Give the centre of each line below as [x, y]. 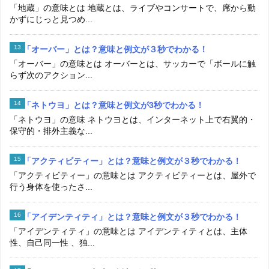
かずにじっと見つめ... [51, 20]
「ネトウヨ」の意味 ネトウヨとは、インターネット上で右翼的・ [133, 120]
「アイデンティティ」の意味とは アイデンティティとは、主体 [128, 231]
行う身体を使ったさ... [51, 187]
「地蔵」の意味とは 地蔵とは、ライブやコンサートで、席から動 [133, 8]
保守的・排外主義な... [51, 131]
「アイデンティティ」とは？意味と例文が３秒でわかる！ [132, 217]
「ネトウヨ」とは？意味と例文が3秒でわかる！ [113, 105]
